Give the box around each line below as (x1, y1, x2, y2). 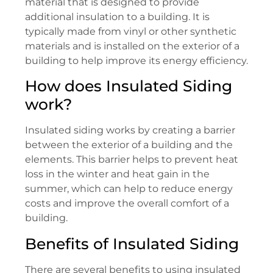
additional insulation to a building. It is (25, 10, 210, 23)
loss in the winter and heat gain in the (25, 168, 210, 180)
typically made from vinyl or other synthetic (25, 25, 236, 37)
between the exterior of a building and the (25, 139, 233, 151)
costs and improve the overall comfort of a (25, 197, 229, 210)
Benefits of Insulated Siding (25, 234, 239, 253)
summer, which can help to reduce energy (25, 183, 233, 195)
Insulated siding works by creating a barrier (25, 124, 235, 136)
